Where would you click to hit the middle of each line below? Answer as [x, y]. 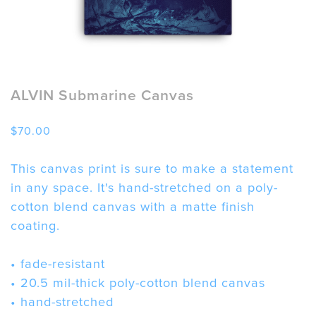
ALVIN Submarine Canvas [102, 95]
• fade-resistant [58, 264]
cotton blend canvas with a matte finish [133, 207]
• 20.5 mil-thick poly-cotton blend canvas [138, 283]
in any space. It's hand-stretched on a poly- [144, 188]
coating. [35, 226]
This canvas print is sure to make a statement [152, 169]
